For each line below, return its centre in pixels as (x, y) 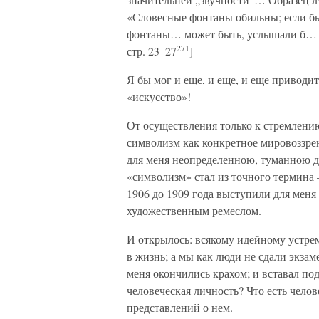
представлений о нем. (180, 307)
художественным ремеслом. (194, 210)
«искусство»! (159, 96)
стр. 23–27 (152, 51)
